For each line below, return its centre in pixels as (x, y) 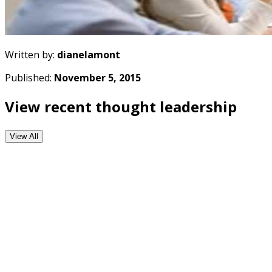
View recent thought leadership (121, 106)
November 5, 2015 (97, 77)
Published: (29, 77)
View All (24, 136)
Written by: (31, 54)
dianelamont (89, 54)
